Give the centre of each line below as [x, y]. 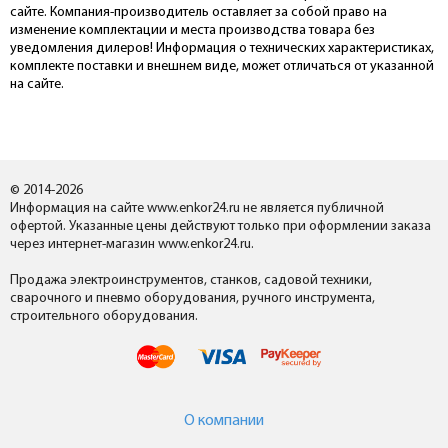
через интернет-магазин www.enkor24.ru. [132, 244]
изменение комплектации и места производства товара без [192, 30]
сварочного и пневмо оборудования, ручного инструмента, [192, 298]
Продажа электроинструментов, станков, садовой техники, [191, 280]
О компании [224, 421]
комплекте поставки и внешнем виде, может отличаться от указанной [222, 66]
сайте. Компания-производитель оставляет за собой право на [198, 12]
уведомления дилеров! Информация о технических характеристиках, [222, 48]
